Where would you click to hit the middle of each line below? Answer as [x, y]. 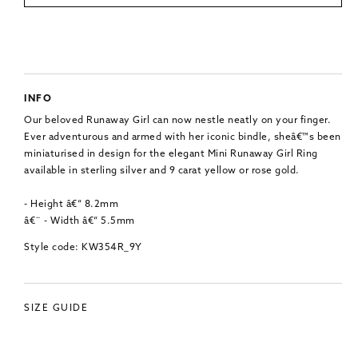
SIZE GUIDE [56, 308]
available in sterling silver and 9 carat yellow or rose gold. [162, 171]
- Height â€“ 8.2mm [71, 204]
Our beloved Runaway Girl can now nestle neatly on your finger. [177, 120]
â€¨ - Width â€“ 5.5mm [80, 221]
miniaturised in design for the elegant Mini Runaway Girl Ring [171, 154]
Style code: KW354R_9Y [83, 247]
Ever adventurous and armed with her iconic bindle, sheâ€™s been [183, 137]
